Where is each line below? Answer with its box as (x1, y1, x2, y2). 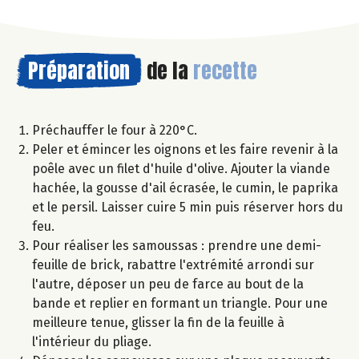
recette (193, 54, 257, 87)
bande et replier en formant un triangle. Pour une (32, 296, 328, 312)
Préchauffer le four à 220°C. (32, 123, 197, 139)
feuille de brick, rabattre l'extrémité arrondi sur (32, 257, 314, 273)
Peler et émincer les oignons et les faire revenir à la (32, 142, 338, 158)
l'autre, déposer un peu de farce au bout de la (32, 276, 304, 292)
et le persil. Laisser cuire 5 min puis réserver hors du (32, 200, 343, 216)
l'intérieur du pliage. (32, 334, 151, 350)
